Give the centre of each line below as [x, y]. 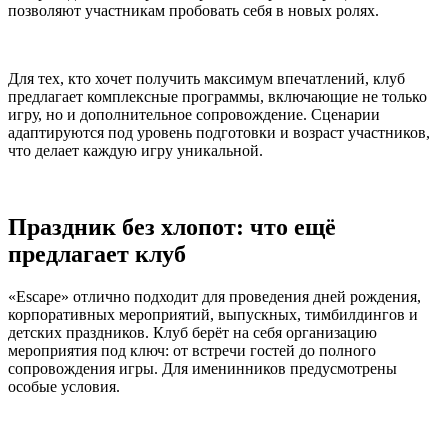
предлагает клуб [97, 253]
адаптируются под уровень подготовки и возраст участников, [219, 132]
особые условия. [64, 386]
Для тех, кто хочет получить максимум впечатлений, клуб [206, 78]
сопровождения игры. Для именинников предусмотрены [202, 368]
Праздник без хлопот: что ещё [172, 226]
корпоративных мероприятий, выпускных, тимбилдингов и [213, 314]
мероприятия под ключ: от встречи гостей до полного [192, 350]
